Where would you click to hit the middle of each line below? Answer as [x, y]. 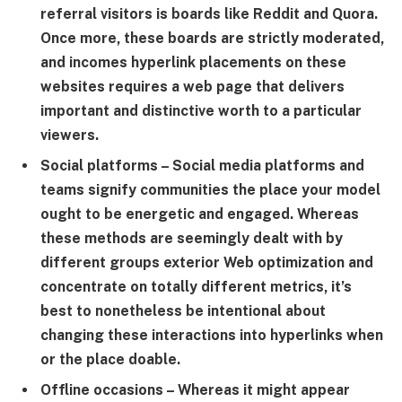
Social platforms [99, 166]
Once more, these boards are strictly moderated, [212, 39]
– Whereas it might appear [257, 390]
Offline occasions [102, 390]
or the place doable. [110, 360]
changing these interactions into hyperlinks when [212, 336]
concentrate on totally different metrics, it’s [196, 287]
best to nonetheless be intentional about [183, 311]
